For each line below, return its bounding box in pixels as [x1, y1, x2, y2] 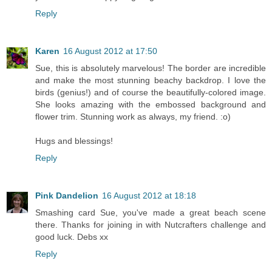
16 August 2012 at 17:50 [63, 46, 157, 56]
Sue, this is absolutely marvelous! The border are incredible [35, 63, 266, 73]
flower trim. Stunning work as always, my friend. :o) [35, 111, 231, 121]
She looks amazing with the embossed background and [35, 99, 266, 109]
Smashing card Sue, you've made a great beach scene [35, 207, 266, 217]
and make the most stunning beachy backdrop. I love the [35, 75, 266, 85]
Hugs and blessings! [35, 135, 113, 146]
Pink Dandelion [35, 190, 98, 200]
